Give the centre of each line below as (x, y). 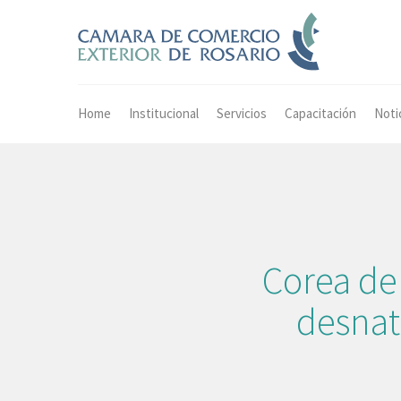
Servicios (242, 114)
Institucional (164, 114)
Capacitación (320, 114)
